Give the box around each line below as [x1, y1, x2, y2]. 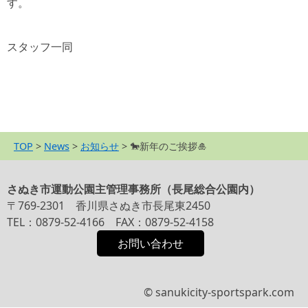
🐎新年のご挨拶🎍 [130, 139, 207, 153]
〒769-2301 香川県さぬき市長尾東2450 [7, 197, 210, 213]
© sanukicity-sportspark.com [144, 284, 294, 300]
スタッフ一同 [7, 38, 73, 54]
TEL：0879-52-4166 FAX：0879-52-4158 [7, 214, 214, 230]
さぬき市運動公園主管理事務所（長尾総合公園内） [7, 181, 260, 197]
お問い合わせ [118, 235, 184, 251]
